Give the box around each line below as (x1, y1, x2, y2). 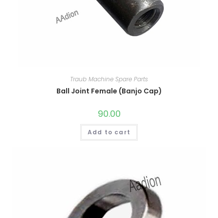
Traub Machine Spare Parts (70, 75, 148, 84)
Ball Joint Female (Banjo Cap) (56, 86, 162, 96)
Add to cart (87, 128, 131, 137)
